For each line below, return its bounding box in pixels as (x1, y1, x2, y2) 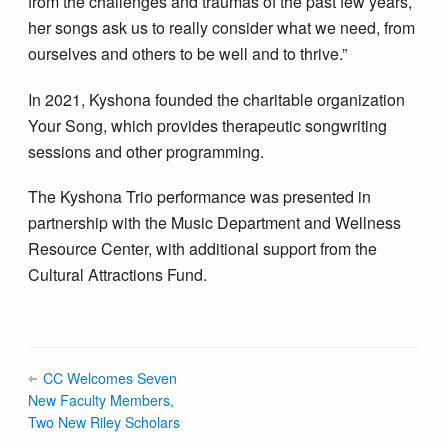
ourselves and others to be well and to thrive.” (28, 41, 348, 65)
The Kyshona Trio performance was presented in (28, 185, 372, 209)
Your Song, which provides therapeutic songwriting (28, 113, 388, 137)
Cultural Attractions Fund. (28, 263, 208, 287)
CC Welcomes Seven (42, 368, 177, 389)
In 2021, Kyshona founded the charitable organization (28, 87, 406, 111)
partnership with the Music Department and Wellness (28, 211, 402, 235)
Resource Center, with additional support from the (28, 237, 378, 261)
